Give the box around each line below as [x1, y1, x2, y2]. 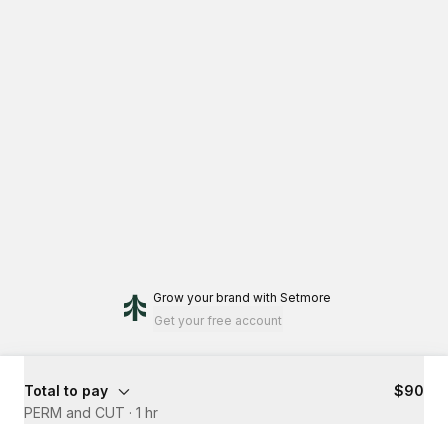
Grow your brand [153, 290, 250, 305]
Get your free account [154, 313, 282, 328]
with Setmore [253, 290, 331, 305]
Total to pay [24, 382, 108, 399]
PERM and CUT [24, 404, 125, 421]
